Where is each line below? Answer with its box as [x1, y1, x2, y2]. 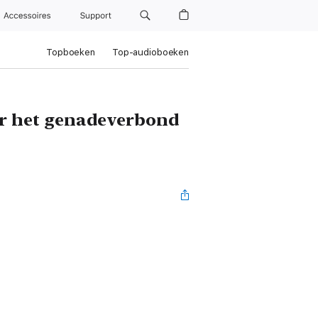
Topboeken [46, 47, 95, 57]
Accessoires [4, 11, 57, 21]
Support [79, 11, 114, 21]
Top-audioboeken [111, 47, 189, 57]
